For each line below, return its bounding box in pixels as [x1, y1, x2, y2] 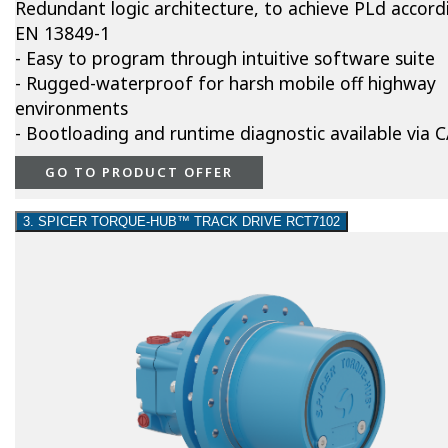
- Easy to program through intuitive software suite [15, 46, 435, 71]
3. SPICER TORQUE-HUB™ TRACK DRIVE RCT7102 [23, 214, 340, 230]
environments [15, 96, 128, 121]
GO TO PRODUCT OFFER [45, 163, 233, 182]
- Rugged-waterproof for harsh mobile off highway [15, 71, 436, 96]
